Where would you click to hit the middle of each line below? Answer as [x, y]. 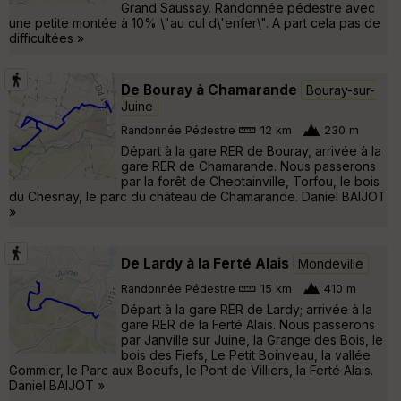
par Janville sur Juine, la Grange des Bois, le [252, 339]
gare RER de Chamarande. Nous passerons [248, 166]
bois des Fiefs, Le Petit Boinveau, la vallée [246, 354]
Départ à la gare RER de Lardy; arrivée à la [247, 309]
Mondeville [331, 263]
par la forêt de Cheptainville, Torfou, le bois [250, 181]
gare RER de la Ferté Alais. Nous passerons [248, 324]
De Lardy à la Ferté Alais [205, 263]
